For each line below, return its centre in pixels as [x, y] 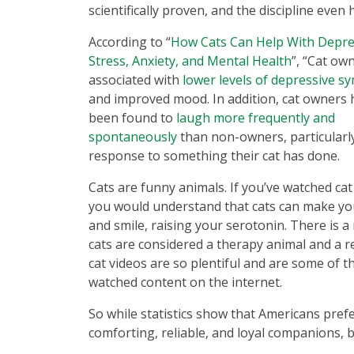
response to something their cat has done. [216, 156]
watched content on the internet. [187, 282]
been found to [132, 118]
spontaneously [133, 137]
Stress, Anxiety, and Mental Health [190, 61]
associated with [136, 80]
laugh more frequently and [256, 118]
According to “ [130, 42]
